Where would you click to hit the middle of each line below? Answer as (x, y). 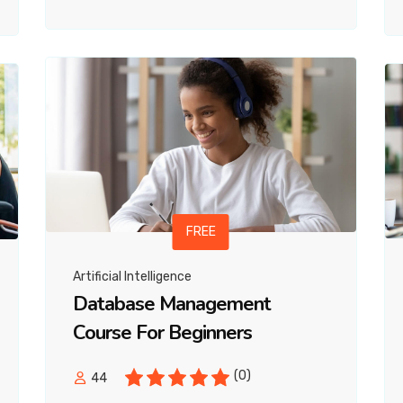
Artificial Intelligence (132, 277)
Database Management (172, 304)
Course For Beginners (162, 333)
